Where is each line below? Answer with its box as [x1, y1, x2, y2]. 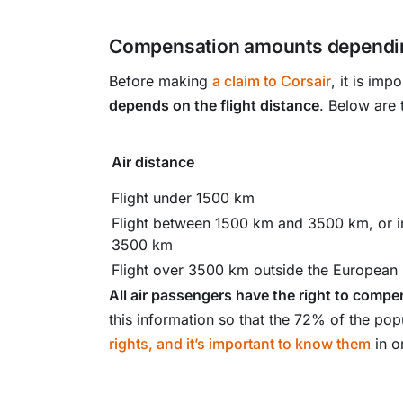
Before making [109, 72, 212, 90]
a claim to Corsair [212, 72, 331, 90]
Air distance [112, 153, 194, 171]
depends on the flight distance [109, 96, 319, 114]
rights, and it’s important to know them [109, 335, 371, 353]
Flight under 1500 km [112, 189, 255, 207]
